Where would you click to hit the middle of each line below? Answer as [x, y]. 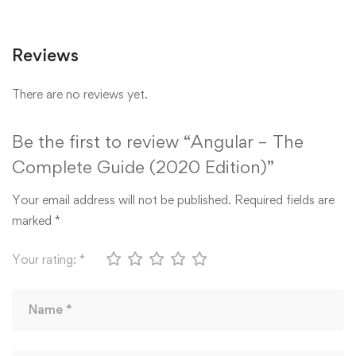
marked [33, 220]
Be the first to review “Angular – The [158, 141]
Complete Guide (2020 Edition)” [143, 166]
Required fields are [284, 199]
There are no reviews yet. [80, 94]
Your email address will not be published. [122, 199]
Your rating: [46, 259]
